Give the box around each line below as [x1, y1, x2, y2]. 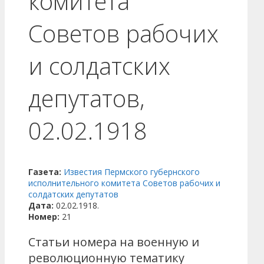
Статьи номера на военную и [28, 234, 199, 250]
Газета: [28, 166, 64, 178]
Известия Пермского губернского [64, 166, 200, 178]
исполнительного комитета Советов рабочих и [28, 177, 220, 189]
